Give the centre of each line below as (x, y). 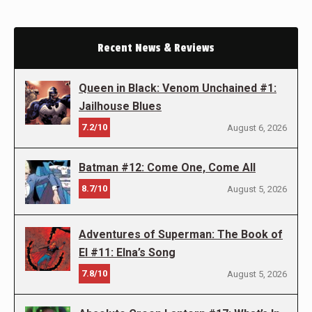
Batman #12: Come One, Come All (167, 168)
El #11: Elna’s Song (127, 253)
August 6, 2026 (257, 128)
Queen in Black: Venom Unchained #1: (178, 88)
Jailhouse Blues (120, 107)
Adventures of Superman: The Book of (181, 235)
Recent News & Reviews (156, 48)
